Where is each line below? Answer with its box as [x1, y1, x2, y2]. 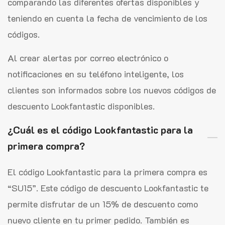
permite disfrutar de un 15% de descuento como [8, 197, 198, 210]
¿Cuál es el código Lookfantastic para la [8, 123, 193, 136]
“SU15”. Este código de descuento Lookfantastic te [8, 181, 208, 194]
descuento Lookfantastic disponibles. [8, 99, 155, 112]
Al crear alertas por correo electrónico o [8, 51, 168, 64]
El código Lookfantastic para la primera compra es [8, 165, 207, 178]
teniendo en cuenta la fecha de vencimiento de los [8, 12, 207, 24]
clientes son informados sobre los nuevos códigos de [8, 83, 216, 96]
